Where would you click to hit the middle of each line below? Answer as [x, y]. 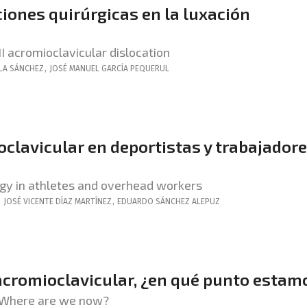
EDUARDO [135, 201]
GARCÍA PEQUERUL [135, 69]
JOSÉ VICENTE [28, 201]
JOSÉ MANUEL [74, 69]
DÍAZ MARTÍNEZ [84, 201]
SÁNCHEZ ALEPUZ [188, 201]
